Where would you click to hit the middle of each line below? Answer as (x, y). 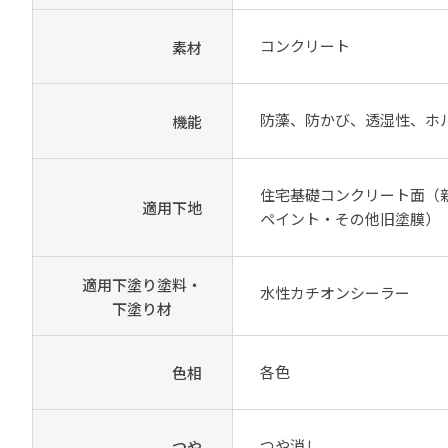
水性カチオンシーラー (335, 292)
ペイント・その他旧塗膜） (350, 218)
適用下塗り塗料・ (142, 284)
